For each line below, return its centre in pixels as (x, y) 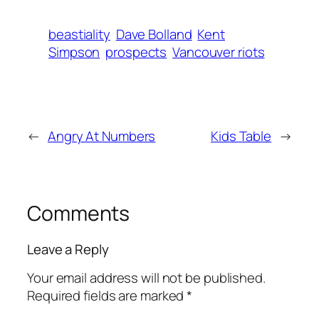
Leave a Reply (68, 249)
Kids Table (241, 136)
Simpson (74, 52)
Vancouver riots (219, 52)
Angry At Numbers (101, 136)
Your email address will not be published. (146, 278)
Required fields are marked (107, 296)
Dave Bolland (154, 35)
